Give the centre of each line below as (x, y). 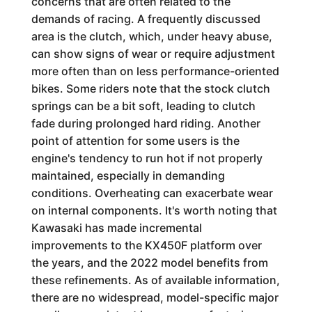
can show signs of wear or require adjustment (153, 54)
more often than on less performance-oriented (155, 71)
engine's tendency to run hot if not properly (147, 158)
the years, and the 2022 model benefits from (149, 263)
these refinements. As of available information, (155, 280)
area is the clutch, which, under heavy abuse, (151, 36)
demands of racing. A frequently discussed (146, 19)
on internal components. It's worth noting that (154, 210)
